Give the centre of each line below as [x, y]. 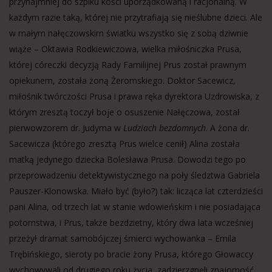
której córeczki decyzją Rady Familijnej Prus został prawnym [128, 65]
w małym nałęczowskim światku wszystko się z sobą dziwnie [129, 33]
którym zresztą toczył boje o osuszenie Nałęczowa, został [124, 112]
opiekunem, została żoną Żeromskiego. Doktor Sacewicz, [122, 80]
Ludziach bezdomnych [165, 128]
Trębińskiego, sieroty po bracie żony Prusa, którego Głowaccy [131, 254]
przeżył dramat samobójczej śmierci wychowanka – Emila [123, 238]
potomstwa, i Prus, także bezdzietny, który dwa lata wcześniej [131, 223]
